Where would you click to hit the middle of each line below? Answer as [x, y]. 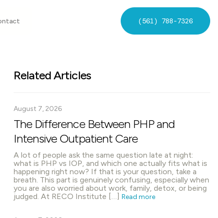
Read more [138, 197]
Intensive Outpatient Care [76, 138]
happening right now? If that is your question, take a [105, 172]
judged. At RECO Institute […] [68, 196]
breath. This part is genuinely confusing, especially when [111, 180]
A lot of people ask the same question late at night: [103, 155]
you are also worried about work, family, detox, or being [110, 188]
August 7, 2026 [38, 109]
